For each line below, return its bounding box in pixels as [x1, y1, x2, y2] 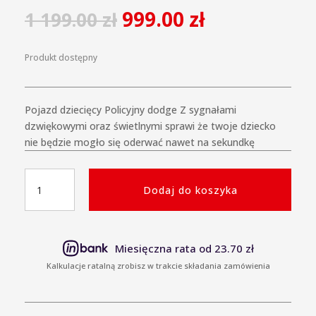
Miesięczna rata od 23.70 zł [114, 241, 254, 255]
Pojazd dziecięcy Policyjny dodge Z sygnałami [25, 103, 236, 117]
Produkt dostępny [30, 51, 97, 64]
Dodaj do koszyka [142, 183, 238, 197]
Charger [24, 250, 61, 265]
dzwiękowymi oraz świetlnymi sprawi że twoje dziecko [25, 119, 276, 133]
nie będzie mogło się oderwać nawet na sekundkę [25, 135, 255, 150]
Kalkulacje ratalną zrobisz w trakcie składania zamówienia [46, 260, 270, 272]
